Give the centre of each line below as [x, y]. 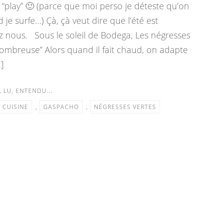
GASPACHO [61, 107]
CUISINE [15, 107]
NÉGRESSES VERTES [125, 107]
